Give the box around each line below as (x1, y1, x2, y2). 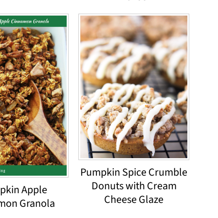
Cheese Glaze (104, 191, 163, 207)
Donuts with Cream (91, 178, 177, 194)
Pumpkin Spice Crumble (80, 164, 187, 180)
